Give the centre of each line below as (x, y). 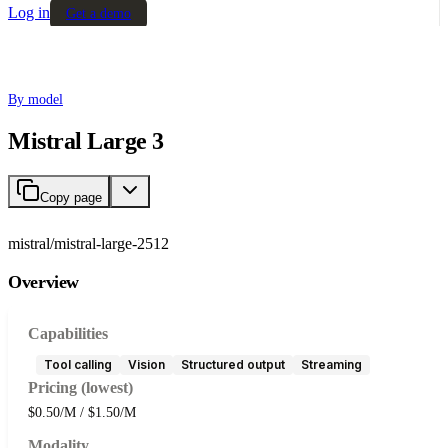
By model (35, 99)
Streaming (331, 364)
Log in (29, 12)
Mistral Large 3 (86, 140)
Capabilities (68, 333)
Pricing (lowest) (80, 387)
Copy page (71, 197)
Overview (44, 281)
